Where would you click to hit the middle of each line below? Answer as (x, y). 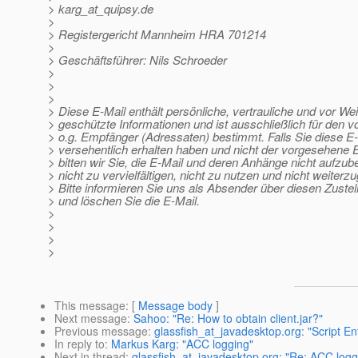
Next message (91, 318)
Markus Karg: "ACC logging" (182, 344)
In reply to (80, 344)
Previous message (101, 331)
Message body (175, 306)
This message (90, 306)
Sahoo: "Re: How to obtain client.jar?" (228, 318)
